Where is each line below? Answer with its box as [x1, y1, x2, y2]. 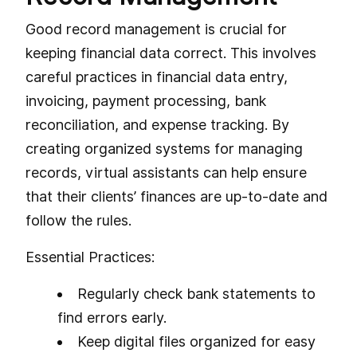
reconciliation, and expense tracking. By [25, 116, 289, 133]
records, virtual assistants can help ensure [25, 163, 307, 181]
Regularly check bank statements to [77, 284, 316, 302]
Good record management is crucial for [25, 20, 287, 37]
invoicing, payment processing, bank [25, 92, 266, 109]
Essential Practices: [25, 248, 155, 265]
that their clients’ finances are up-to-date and [25, 187, 328, 205]
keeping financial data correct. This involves [25, 44, 316, 61]
